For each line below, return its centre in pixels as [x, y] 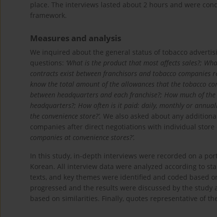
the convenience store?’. [66, 116]
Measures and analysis [76, 38]
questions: [48, 63]
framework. [48, 15]
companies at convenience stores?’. [83, 138]
